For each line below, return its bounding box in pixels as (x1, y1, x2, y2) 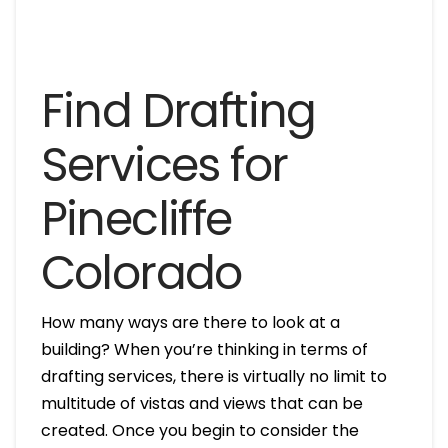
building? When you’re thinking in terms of (40, 337, 368, 361)
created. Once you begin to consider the (40, 418, 359, 442)
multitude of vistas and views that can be (40, 391, 363, 415)
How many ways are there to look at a (40, 310, 340, 334)
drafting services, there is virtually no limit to (40, 364, 387, 388)
